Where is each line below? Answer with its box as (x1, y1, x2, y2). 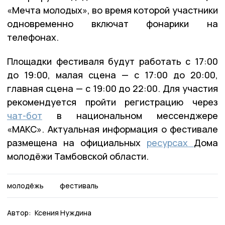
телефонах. (7, 31, 59, 43)
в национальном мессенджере (42, 109, 218, 122)
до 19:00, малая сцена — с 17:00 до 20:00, (7, 68, 218, 81)
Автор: (7, 207, 31, 217)
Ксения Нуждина (35, 207, 91, 217)
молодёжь (7, 180, 44, 190)
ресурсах (147, 136, 194, 149)
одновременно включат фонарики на (7, 17, 218, 30)
